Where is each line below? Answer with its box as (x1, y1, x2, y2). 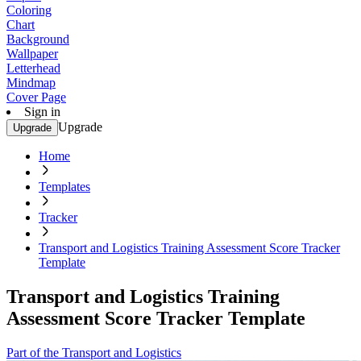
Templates (39, 180, 90, 193)
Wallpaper (6, 47, 58, 60)
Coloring (6, 3, 52, 17)
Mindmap (6, 76, 56, 89)
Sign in (24, 105, 60, 118)
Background (6, 32, 69, 46)
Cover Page (6, 90, 66, 104)
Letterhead (6, 61, 60, 75)
